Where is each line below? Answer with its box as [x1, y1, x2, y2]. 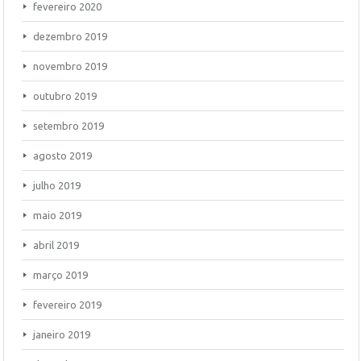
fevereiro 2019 [33, 299, 102, 310]
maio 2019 [33, 210, 81, 221]
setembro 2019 [33, 120, 104, 131]
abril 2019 [33, 239, 79, 251]
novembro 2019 [33, 60, 107, 72]
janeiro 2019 [33, 329, 90, 340]
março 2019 [33, 269, 88, 280]
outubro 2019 [33, 90, 97, 102]
